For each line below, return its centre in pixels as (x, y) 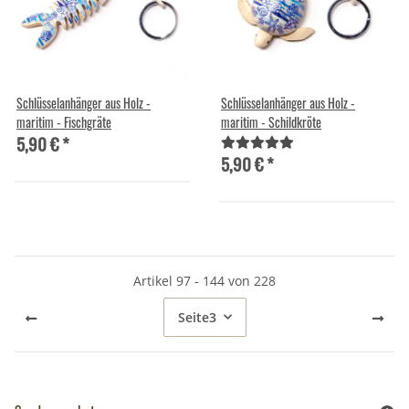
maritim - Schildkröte (271, 121)
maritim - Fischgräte (64, 121)
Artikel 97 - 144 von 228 (204, 280)
